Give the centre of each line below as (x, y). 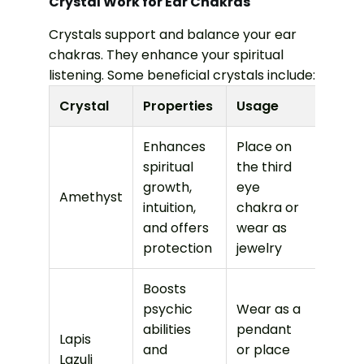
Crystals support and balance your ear (173, 34)
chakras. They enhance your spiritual (166, 54)
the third (264, 167)
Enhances (174, 146)
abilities (167, 329)
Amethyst (91, 197)
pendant (264, 329)
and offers (176, 227)
